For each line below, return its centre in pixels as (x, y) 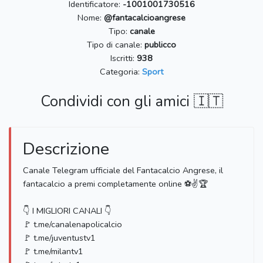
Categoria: (121, 72)
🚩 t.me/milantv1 (53, 252)
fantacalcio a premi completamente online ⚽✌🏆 (115, 184)
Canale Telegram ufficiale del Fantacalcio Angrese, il (123, 171)
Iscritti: (124, 58)
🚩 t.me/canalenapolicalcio (73, 225)
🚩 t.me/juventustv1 (59, 238)
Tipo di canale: (116, 45)
